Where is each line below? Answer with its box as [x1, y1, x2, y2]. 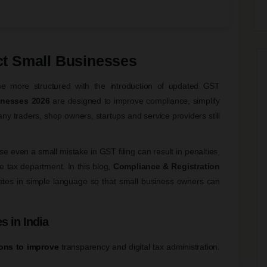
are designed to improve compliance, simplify [49, 95, 221, 105]
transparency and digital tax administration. [58, 241, 220, 252]
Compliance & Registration [113, 161, 220, 171]
